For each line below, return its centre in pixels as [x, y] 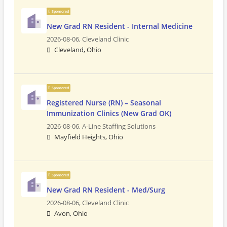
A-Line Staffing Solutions [119, 126]
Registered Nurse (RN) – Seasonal [104, 103]
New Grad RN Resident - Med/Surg [106, 190]
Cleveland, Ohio [78, 50]
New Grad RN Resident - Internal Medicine [120, 26]
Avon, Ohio [71, 214]
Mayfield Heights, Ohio [89, 137]
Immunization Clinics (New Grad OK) [109, 113]
